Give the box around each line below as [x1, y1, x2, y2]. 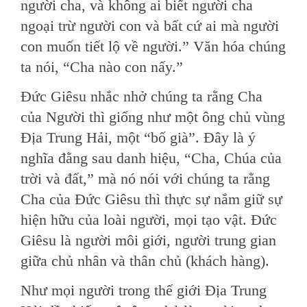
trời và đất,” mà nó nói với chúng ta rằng [21, 170, 270, 187]
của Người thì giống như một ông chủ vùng [21, 108, 285, 125]
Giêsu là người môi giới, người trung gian [21, 232, 276, 249]
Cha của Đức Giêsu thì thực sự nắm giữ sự [21, 191, 282, 208]
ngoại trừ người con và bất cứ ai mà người [21, 17, 279, 34]
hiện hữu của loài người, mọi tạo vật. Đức [21, 211, 277, 228]
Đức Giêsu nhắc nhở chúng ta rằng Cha [21, 88, 262, 105]
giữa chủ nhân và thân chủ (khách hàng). [21, 252, 269, 269]
